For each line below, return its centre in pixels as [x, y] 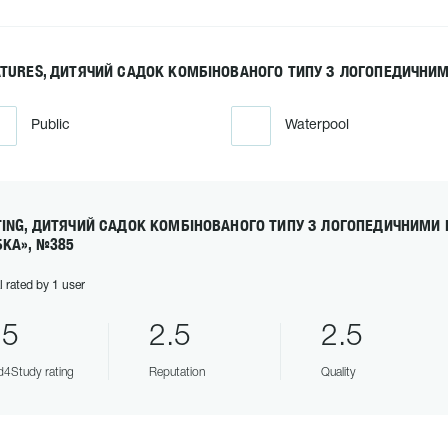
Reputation [176, 372]
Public [50, 125]
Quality [338, 372]
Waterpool [316, 125]
